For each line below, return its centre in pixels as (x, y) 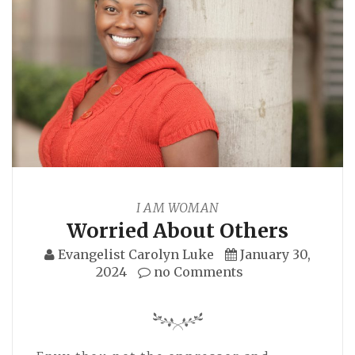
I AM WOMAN (177, 207)
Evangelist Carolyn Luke (136, 254)
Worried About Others (177, 230)
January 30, (275, 254)
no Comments (197, 271)
